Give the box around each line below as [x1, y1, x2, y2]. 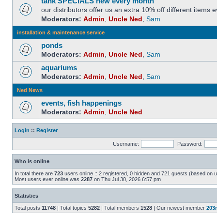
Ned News [17, 87, 43, 93]
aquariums [41, 63, 77, 72]
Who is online [15, 158, 49, 164]
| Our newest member [152, 205, 206, 211]
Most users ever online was [15, 176, 81, 182]
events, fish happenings [41, 99, 122, 107]
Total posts [15, 205, 42, 211]
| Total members [100, 205, 140, 211]
